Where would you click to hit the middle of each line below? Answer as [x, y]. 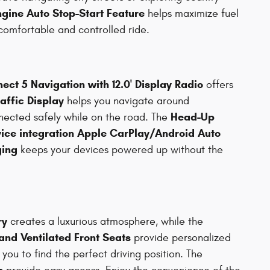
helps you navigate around [127, 101]
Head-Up [193, 117]
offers [218, 85]
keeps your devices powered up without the [120, 150]
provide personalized [181, 237]
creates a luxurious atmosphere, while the [105, 221]
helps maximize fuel [192, 13]
